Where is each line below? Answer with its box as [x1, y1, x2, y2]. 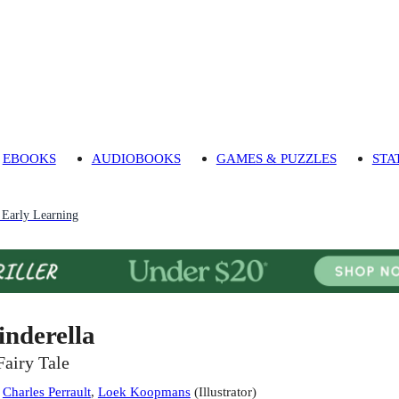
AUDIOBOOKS [91, 151, 181, 167]
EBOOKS [2, 151, 56, 167]
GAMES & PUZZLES [216, 151, 337, 167]
